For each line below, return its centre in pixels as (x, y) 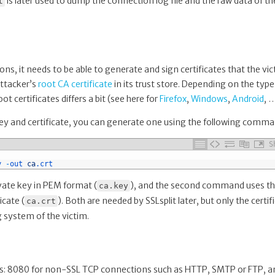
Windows (209, 99)
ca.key (114, 185)
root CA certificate (75, 84)
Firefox (173, 99)
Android (248, 99)
